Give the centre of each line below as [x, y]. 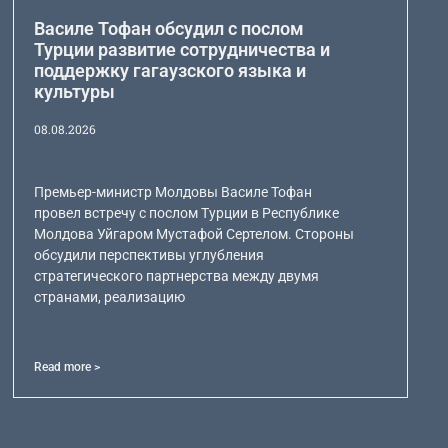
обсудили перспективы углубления [148, 255]
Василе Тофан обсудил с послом [168, 29]
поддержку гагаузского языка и [169, 71]
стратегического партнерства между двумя [176, 276]
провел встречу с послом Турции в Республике [186, 213]
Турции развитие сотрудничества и [181, 50]
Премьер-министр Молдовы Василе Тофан [172, 192]
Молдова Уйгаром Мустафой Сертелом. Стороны [193, 234]
